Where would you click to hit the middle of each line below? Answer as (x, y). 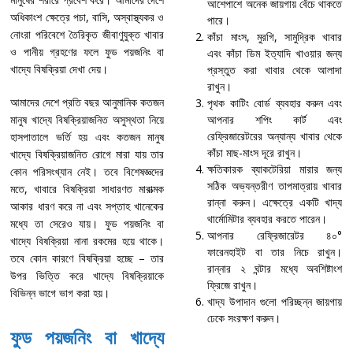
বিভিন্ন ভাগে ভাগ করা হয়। (65, 293)
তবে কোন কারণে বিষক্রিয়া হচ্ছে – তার (87, 258)
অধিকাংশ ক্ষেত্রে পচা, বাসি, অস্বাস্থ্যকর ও (87, 17)
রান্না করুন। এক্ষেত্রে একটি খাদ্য (275, 203)
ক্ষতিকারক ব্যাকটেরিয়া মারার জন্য (275, 169)
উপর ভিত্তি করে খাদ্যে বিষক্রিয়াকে (87, 276)
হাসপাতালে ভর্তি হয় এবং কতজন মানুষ (87, 137)
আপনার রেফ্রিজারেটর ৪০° (275, 236)
